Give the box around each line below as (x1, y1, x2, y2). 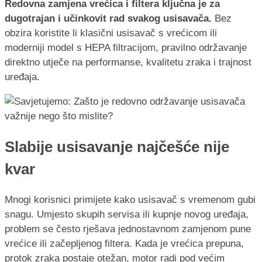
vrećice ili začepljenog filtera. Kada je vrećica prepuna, (5, 238, 244, 250)
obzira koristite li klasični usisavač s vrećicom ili (5, 27, 217, 39)
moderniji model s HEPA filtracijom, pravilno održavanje (5, 42, 247, 53)
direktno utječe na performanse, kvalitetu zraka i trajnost (5, 56, 251, 68)
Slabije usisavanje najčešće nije (5, 139, 229, 156)
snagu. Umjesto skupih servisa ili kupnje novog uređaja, (5, 209, 249, 220)
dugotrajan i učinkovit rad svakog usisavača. (5, 12, 212, 24)
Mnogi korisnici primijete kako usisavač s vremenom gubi (5, 194, 256, 206)
